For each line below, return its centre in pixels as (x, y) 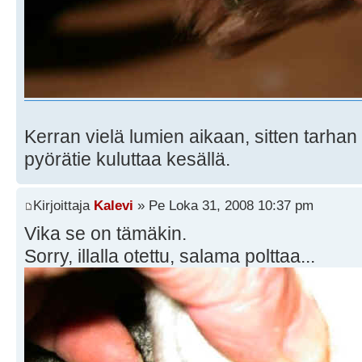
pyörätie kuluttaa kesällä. (127, 160)
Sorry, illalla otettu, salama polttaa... (170, 256)
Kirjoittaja (63, 205)
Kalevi (114, 205)
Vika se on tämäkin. (105, 233)
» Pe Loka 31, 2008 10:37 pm (223, 205)
